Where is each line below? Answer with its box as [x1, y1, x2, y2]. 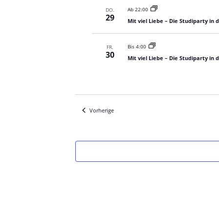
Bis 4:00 [127, 43, 146, 50]
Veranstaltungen [113, 106, 155, 113]
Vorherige [89, 107, 114, 114]
